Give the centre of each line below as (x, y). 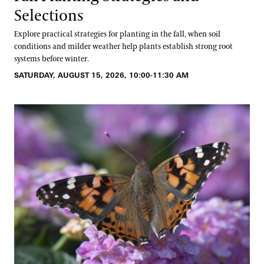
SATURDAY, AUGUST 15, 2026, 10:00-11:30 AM (101, 75)
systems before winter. (52, 59)
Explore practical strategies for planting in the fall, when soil (117, 34)
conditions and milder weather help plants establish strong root (123, 46)
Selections (49, 16)
